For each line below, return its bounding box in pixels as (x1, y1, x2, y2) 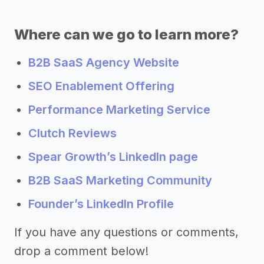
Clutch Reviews (28, 126, 117, 141)
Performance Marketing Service (28, 103, 210, 117)
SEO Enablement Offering (28, 79, 174, 94)
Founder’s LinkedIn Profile (28, 197, 174, 212)
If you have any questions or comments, (14, 225, 239, 240)
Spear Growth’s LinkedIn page (28, 150, 198, 164)
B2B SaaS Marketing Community (28, 173, 212, 188)
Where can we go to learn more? (14, 26, 239, 44)
